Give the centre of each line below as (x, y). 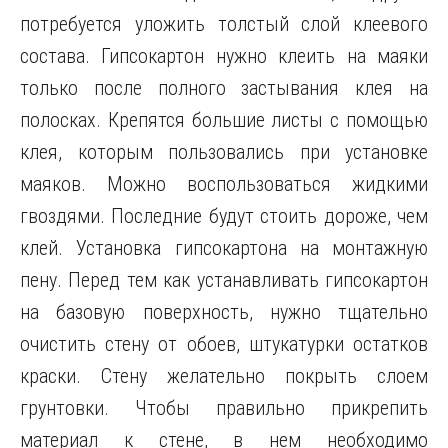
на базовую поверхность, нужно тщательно (224, 312)
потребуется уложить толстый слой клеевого (224, 24)
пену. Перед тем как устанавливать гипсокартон (224, 280)
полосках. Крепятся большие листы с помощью (224, 120)
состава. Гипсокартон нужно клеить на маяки (224, 56)
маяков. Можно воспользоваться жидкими (224, 184)
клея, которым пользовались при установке (224, 152)
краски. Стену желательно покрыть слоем (224, 376)
